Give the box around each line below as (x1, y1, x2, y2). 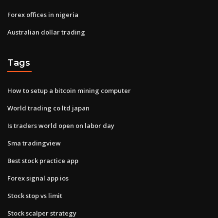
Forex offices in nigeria (7, 10, 78, 19)
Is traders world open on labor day (7, 121, 114, 130)
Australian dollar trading (7, 27, 85, 36)
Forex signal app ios (7, 173, 69, 182)
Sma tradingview (7, 138, 61, 147)
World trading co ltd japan (7, 103, 90, 112)
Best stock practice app (7, 156, 78, 165)
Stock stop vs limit (7, 191, 62, 200)
